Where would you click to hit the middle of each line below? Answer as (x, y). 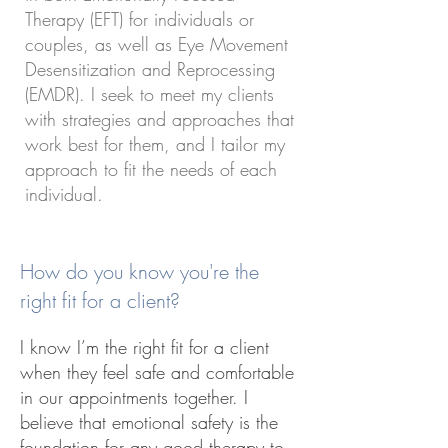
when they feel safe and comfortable (157, 372)
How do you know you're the (139, 271)
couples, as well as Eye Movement (156, 44)
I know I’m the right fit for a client (144, 347)
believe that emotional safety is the (149, 422)
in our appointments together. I (134, 397)
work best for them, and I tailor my (155, 144)
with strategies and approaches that (159, 119)
